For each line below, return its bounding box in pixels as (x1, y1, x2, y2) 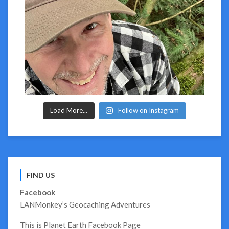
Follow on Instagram (118, 106, 179, 114)
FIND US (27, 171, 55, 179)
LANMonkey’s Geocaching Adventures (20, 200, 150, 209)
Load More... (50, 106, 88, 114)
